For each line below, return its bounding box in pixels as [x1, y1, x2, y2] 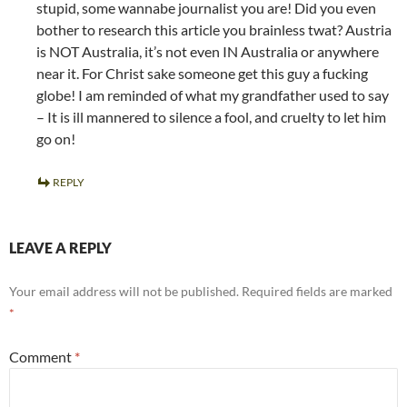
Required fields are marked [242, 283, 392, 300]
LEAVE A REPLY [9, 239, 112, 257]
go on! [36, 130, 75, 148]
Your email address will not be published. [9, 283, 239, 300]
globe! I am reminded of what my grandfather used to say [36, 86, 389, 104]
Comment [9, 348, 74, 366]
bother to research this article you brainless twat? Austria [36, 21, 392, 39]
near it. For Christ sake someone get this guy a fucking [36, 65, 368, 83]
